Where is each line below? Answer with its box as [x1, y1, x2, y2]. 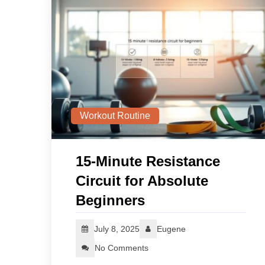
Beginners [76, 192, 145, 209]
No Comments [95, 243, 148, 253]
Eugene [157, 224, 186, 234]
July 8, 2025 [94, 224, 140, 234]
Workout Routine [80, 111, 150, 121]
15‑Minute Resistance [76, 153, 220, 170]
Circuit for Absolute [76, 173, 208, 189]
